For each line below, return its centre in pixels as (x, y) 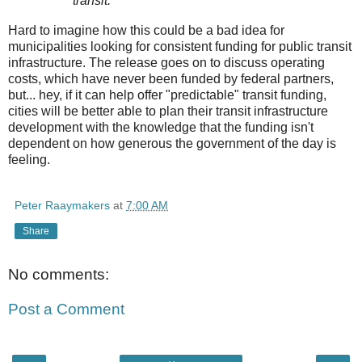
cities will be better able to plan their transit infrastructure (168, 111)
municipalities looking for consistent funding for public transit (180, 46)
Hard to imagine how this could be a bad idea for (146, 30)
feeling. (29, 159)
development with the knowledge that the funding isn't (161, 127)
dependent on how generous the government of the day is (172, 143)
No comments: (59, 274)
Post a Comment (66, 309)
